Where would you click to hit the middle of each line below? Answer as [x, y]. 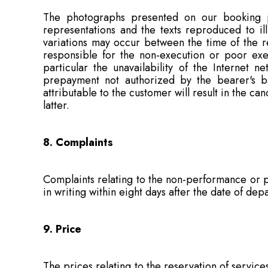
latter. [56, 105]
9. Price [62, 229]
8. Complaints [78, 142]
